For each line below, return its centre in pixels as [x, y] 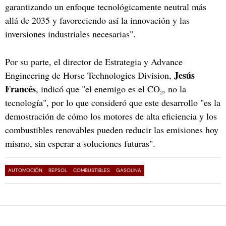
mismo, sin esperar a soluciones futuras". [82, 143]
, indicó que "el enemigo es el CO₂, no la [111, 89]
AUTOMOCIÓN [25, 170]
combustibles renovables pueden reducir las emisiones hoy [112, 129]
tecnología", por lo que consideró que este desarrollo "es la [113, 102]
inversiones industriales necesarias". [70, 34]
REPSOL [58, 170]
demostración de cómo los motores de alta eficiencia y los [111, 116]
